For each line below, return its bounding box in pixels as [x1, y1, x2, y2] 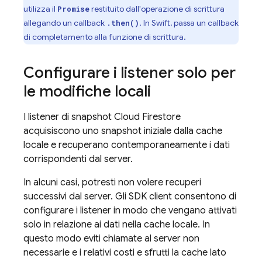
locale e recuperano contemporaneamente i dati [23, 139, 230, 151]
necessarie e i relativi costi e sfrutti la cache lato [23, 247, 226, 258]
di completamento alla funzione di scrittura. [23, 32, 186, 42]
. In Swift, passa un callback [139, 18, 239, 28]
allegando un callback [23, 18, 106, 28]
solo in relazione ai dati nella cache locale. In [23, 219, 210, 230]
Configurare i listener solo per [23, 63, 236, 82]
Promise [57, 4, 89, 13]
